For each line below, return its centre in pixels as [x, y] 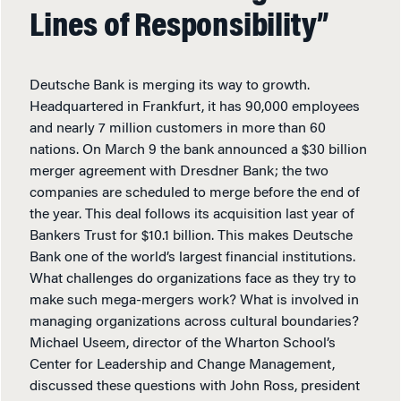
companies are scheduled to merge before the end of [195, 194]
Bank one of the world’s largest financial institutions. [192, 258]
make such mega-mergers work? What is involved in [194, 301]
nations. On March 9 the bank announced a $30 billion [198, 151]
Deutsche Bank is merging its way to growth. [170, 86]
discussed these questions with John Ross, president [195, 387]
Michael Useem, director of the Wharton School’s [183, 344]
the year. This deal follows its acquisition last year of [192, 215]
